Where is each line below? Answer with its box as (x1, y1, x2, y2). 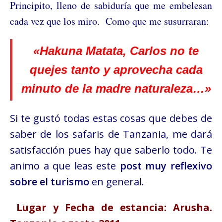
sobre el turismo (10, 174, 89, 188)
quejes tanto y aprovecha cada (29, 62, 203, 76)
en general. (89, 174, 144, 188)
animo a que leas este (10, 159, 120, 172)
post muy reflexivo (119, 159, 213, 172)
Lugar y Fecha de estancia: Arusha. (10, 200, 212, 214)
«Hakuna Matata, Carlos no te (33, 44, 199, 57)
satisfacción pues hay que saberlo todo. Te (10, 143, 212, 157)
